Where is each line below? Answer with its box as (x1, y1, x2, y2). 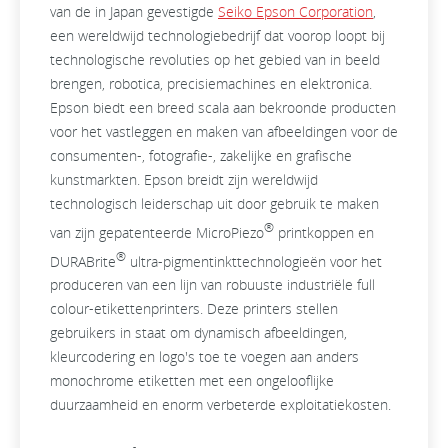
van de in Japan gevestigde (50, 2, 218, 21)
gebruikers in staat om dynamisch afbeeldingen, (50, 323, 347, 343)
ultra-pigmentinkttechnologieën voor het (126, 251, 382, 271)
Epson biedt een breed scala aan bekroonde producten (50, 98, 396, 117)
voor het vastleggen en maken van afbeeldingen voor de (50, 122, 398, 141)
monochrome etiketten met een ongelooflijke (50, 371, 334, 391)
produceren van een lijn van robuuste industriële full (50, 275, 375, 295)
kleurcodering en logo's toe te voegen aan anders (50, 347, 359, 367)
